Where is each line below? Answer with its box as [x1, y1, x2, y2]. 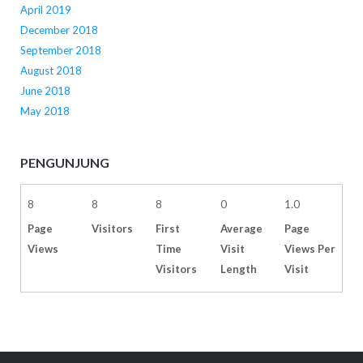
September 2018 [19, 44, 101, 58]
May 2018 [19, 105, 70, 118]
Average [220, 222, 263, 236]
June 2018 [19, 84, 70, 98]
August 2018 [19, 64, 82, 78]
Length [220, 263, 257, 276]
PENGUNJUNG [19, 154, 109, 170]
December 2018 [19, 23, 98, 37]
